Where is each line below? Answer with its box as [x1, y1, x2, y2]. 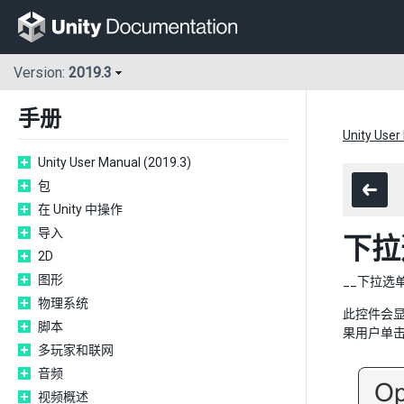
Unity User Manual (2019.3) [38, 155, 191, 170]
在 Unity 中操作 [38, 202, 123, 216]
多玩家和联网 [38, 343, 114, 357]
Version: [14, 64, 69, 82]
